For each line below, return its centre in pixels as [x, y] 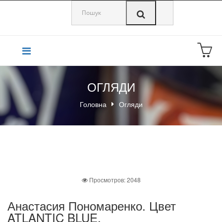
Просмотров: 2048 [115, 180]
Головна [93, 104]
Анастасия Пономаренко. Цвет [92, 205]
